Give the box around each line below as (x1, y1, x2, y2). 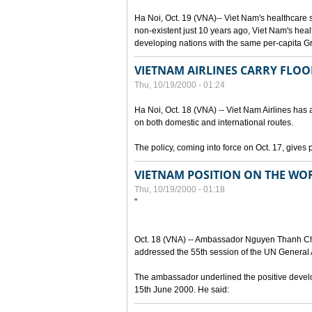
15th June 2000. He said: (134, 285, 229, 295)
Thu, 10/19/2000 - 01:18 (134, 185, 225, 194)
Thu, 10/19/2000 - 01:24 (134, 80, 225, 90)
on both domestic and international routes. (134, 118, 293, 127)
